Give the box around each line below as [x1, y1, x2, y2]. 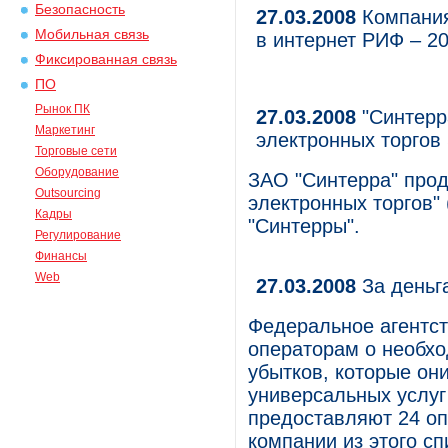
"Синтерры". [248, 215, 360, 237]
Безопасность [35, 2, 125, 17]
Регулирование [35, 228, 121, 242]
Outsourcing [35, 186, 101, 200]
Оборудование [35, 165, 119, 179]
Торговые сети [35, 144, 117, 158]
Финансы [35, 249, 87, 263]
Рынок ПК [35, 102, 90, 116]
